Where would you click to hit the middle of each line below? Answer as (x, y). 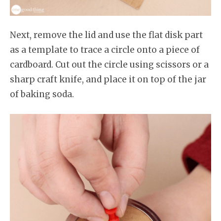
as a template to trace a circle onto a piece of (105, 50)
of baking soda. (42, 94)
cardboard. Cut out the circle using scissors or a (109, 64)
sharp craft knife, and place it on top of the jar (108, 79)
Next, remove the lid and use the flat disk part (106, 35)
